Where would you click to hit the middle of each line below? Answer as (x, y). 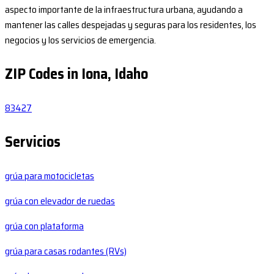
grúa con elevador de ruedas (60, 201)
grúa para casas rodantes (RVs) (66, 251)
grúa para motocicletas (50, 176)
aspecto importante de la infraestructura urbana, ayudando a (124, 10)
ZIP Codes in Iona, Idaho (76, 74)
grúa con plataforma (44, 226)
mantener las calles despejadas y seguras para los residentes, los (131, 25)
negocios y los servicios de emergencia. (80, 40)
